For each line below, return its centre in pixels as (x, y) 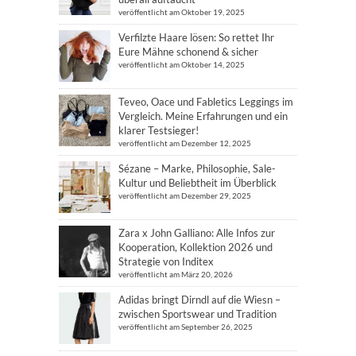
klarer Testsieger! (159, 131)
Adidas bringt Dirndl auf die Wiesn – (199, 300)
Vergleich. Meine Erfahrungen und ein (203, 116)
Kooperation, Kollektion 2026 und (195, 248)
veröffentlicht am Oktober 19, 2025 (182, 12)
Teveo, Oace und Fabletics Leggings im (206, 102)
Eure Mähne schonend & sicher (188, 52)
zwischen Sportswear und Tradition (197, 314)
